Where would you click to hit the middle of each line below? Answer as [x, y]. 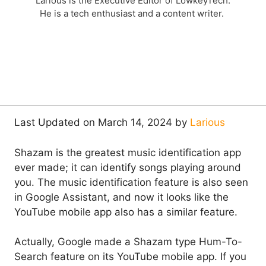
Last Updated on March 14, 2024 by [102, 123]
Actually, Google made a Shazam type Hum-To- [128, 242]
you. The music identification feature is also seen [131, 182]
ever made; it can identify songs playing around [128, 167]
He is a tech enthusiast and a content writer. [133, 14]
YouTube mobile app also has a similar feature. [126, 212]
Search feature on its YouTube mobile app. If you [130, 257]
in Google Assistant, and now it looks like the [121, 197]
